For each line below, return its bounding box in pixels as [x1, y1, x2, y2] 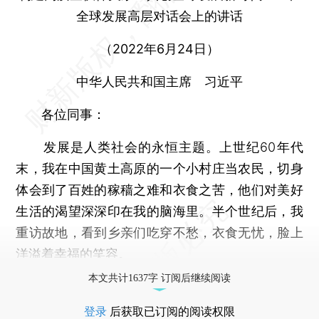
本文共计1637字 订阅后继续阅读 [88, 272, 231, 283]
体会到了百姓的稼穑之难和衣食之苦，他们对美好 [16, 182, 303, 197]
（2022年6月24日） [100, 41, 219, 56]
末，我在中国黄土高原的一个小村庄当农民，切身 [16, 160, 303, 176]
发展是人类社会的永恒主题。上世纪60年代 [16, 139, 303, 155]
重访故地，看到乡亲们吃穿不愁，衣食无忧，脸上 [16, 224, 303, 240]
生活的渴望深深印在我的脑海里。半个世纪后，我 [16, 203, 303, 219]
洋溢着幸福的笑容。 [16, 246, 132, 261]
